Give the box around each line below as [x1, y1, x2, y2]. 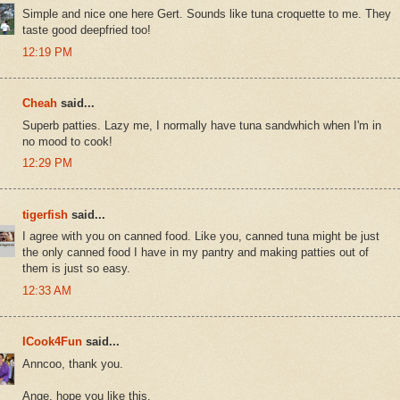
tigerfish [22, 207, 68, 221]
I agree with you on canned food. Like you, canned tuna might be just [22, 229, 379, 244]
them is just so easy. [22, 262, 130, 276]
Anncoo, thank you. [22, 356, 123, 371]
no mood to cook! [22, 134, 112, 148]
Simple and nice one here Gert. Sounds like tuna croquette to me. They [22, 7, 391, 21]
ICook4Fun [22, 335, 82, 349]
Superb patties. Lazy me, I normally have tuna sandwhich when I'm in [22, 118, 381, 132]
